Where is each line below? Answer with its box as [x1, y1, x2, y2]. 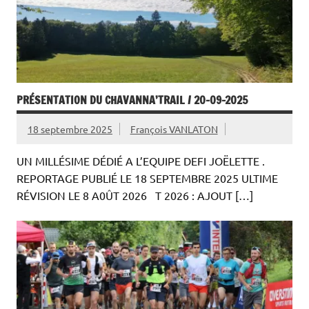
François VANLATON [130, 122, 218, 135]
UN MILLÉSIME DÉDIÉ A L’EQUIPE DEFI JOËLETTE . [17, 153, 265, 168]
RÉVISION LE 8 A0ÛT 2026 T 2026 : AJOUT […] [17, 188, 253, 202]
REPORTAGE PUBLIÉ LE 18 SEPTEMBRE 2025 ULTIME [17, 170, 278, 185]
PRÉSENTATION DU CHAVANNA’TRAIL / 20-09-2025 [17, 92, 248, 108]
